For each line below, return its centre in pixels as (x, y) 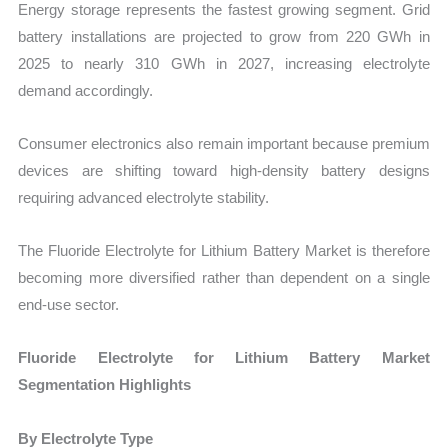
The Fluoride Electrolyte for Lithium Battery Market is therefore (224, 251)
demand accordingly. (86, 90)
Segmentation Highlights (105, 385)
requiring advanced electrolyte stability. (144, 197)
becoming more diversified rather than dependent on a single (224, 278)
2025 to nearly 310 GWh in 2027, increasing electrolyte (224, 63)
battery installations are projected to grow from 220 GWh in (224, 36)
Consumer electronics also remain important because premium (224, 143)
